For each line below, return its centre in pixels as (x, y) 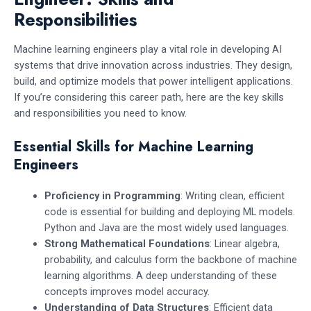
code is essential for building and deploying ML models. (169, 211)
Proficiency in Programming (112, 195)
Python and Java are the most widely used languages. (166, 227)
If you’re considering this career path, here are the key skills (149, 98)
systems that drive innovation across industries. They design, (153, 66)
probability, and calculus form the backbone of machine (170, 259)
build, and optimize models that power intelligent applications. (153, 82)
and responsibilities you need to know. (100, 114)
